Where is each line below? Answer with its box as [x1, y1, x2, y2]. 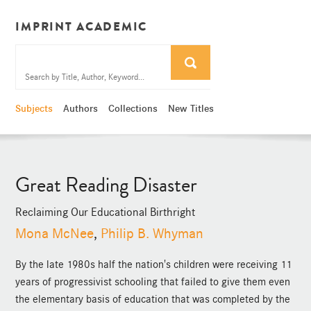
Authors [63, 102, 99, 115]
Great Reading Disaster [15, 170, 198, 199]
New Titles [168, 102, 215, 115]
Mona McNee [15, 225, 94, 243]
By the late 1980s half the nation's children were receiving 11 [15, 258, 292, 271]
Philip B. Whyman [101, 225, 204, 243]
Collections [108, 102, 158, 115]
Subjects [15, 102, 53, 115]
